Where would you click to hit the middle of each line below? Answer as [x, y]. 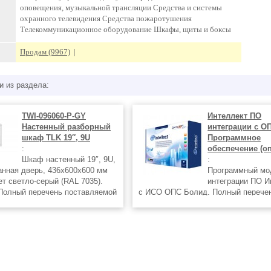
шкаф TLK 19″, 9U [56, 138]
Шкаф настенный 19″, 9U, [69, 159]
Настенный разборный [66, 127]
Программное [234, 138]
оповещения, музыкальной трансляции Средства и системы [121, 8]
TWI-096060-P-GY [54, 116]
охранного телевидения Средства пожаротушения [106, 19]
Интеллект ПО [235, 116]
